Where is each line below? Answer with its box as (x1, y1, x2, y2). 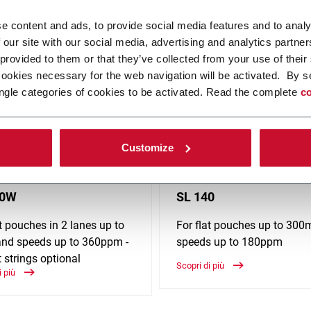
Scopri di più (176, 260, 226, 271)
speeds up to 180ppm (176, 235, 283, 249)
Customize (121, 141, 174, 153)
